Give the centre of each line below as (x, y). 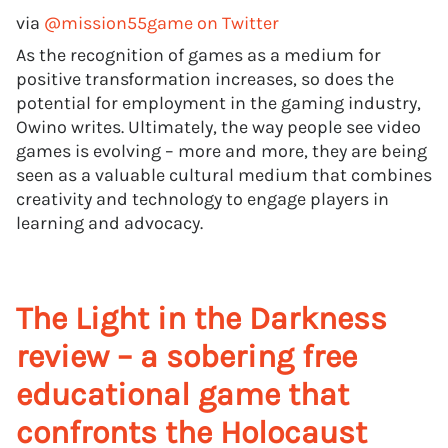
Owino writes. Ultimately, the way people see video (218, 127)
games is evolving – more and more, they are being (221, 151)
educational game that (182, 394)
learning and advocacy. (109, 223)
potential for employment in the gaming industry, (218, 103)
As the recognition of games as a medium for (198, 55)
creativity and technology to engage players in (202, 199)
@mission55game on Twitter (161, 23)
